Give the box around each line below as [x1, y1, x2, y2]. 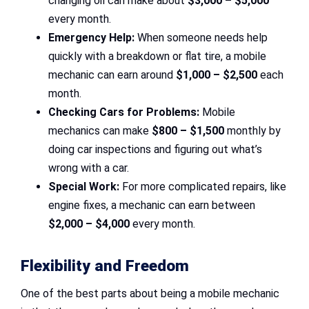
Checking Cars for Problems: [48, 106, 199, 119]
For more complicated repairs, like [119, 180, 286, 194]
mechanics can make [48, 124, 152, 138]
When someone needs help [134, 31, 268, 45]
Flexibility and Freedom [21, 256, 189, 275]
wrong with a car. [48, 161, 129, 175]
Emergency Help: [48, 31, 134, 45]
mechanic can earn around [48, 68, 176, 82]
